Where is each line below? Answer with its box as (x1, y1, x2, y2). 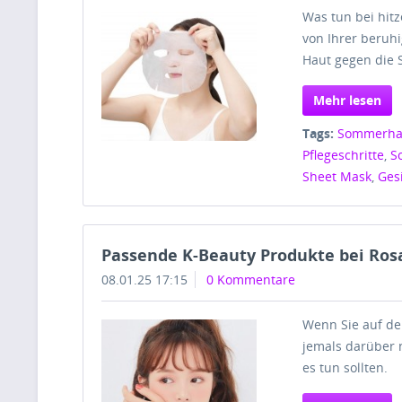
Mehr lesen (313, 92, 382, 109)
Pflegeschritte (302, 146, 385, 163)
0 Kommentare (206, 271, 295, 288)
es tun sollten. (302, 359, 389, 376)
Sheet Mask (302, 168, 372, 185)
